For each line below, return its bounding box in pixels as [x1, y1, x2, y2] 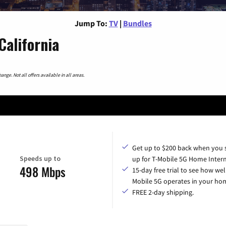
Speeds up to [20, 154, 61, 163]
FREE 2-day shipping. [132, 187, 194, 197]
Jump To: [74, 18, 107, 28]
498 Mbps [20, 162, 66, 181]
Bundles [123, 18, 152, 28]
